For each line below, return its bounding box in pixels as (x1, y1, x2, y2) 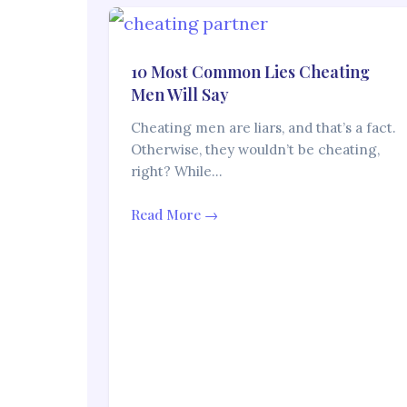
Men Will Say (131, 84, 229, 106)
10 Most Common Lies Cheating (131, 61, 370, 84)
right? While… (131, 163, 223, 181)
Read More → (131, 205, 218, 224)
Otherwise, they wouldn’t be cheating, (131, 141, 380, 159)
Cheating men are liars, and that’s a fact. (131, 119, 396, 137)
